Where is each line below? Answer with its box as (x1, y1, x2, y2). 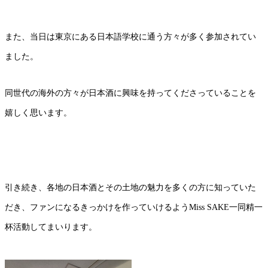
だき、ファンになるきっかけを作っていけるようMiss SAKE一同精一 (5, 202, 263, 212)
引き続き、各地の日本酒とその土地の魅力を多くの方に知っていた (5, 182, 256, 192)
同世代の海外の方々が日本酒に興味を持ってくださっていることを (5, 88, 256, 98)
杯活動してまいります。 (5, 222, 97, 232)
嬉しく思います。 (5, 108, 72, 117)
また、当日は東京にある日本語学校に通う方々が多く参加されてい (5, 32, 256, 41)
